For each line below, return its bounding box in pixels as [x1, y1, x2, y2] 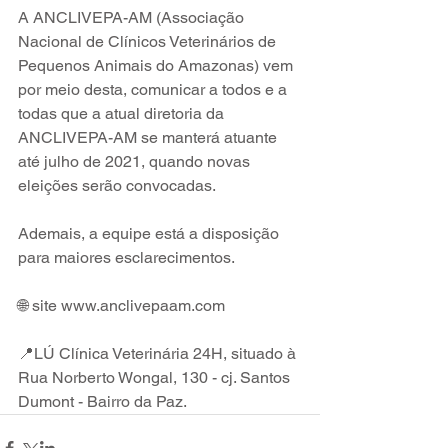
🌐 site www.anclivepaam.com [18, 296, 225, 315]
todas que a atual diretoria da [18, 104, 232, 123]
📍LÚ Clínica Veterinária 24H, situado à [18, 344, 300, 363]
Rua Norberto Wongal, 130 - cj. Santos [18, 368, 294, 387]
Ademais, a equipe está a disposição [18, 224, 283, 243]
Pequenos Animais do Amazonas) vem [18, 56, 297, 75]
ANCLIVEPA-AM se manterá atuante [18, 128, 281, 147]
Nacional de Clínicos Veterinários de [18, 32, 280, 51]
